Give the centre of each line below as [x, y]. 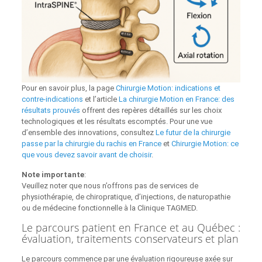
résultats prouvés [51, 111]
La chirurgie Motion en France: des [176, 99]
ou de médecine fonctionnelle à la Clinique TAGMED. [109, 208]
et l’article [101, 99]
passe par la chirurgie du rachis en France [91, 144]
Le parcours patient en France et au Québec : [131, 228]
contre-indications [52, 99]
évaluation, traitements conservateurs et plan [130, 239]
